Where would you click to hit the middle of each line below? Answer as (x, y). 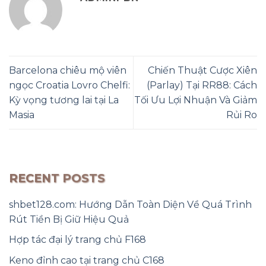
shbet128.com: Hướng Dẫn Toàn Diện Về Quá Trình (130, 204)
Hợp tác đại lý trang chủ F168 (77, 240)
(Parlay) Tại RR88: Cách (202, 85)
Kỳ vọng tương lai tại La (64, 100)
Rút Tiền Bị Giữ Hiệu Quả (69, 219)
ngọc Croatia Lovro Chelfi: (69, 85)
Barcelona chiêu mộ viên (68, 70)
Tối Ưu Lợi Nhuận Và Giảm (196, 100)
